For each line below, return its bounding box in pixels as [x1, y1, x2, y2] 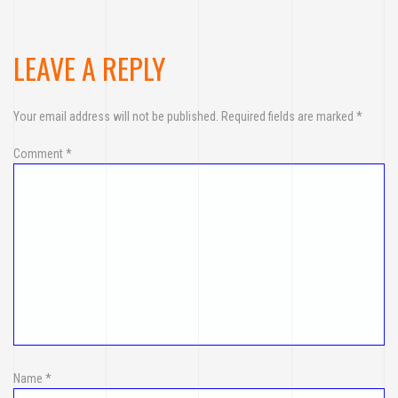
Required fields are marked [221, 109, 356, 123]
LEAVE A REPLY [13, 47, 165, 89]
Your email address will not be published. [13, 109, 219, 123]
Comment [13, 147, 66, 161]
